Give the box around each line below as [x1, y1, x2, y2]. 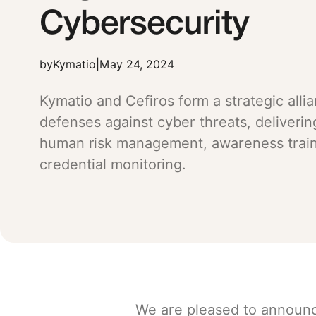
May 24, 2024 [99, 58, 174, 72]
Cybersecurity [39, 10, 250, 41]
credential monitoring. [39, 156, 186, 174]
